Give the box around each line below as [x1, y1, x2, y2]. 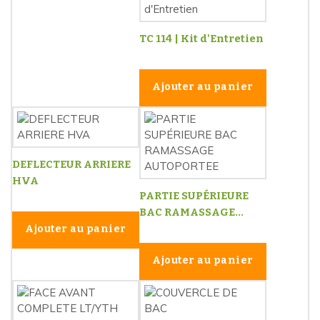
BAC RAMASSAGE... [139, 206, 244, 219]
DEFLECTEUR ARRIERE [12, 158, 131, 171]
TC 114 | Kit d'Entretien [139, 32, 264, 46]
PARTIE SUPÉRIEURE [139, 189, 249, 203]
